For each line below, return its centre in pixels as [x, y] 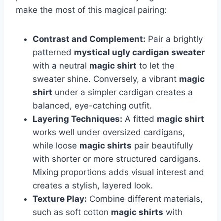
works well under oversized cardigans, [109, 132]
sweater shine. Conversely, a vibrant [106, 79]
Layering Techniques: [77, 119]
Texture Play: [60, 199]
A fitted [140, 119]
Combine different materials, [145, 199]
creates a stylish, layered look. [93, 186]
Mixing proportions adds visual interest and [118, 172]
